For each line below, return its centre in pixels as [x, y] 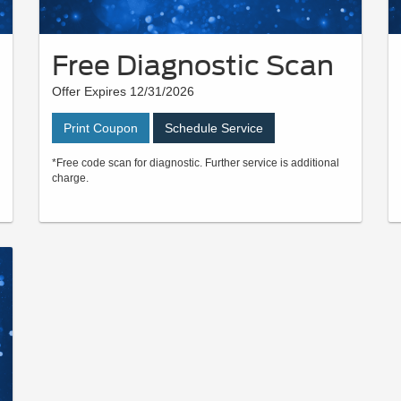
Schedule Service [214, 128]
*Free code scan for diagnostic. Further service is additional [196, 163]
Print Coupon [101, 128]
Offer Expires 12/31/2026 [123, 92]
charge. [70, 179]
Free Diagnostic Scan [193, 66]
